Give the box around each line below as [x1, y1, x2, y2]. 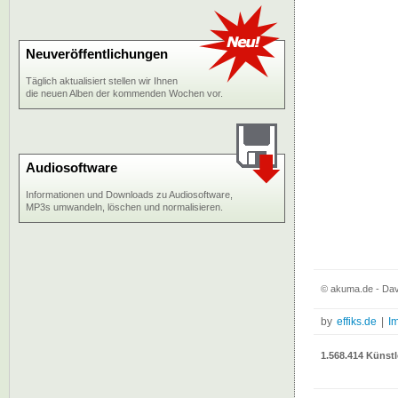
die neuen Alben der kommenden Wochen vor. [26, 88, 223, 99]
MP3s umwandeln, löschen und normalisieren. [26, 202, 223, 212]
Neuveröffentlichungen [26, 46, 168, 61]
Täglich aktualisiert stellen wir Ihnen [26, 76, 178, 86]
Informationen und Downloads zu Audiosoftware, [26, 189, 233, 200]
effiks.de [337, 315, 377, 328]
